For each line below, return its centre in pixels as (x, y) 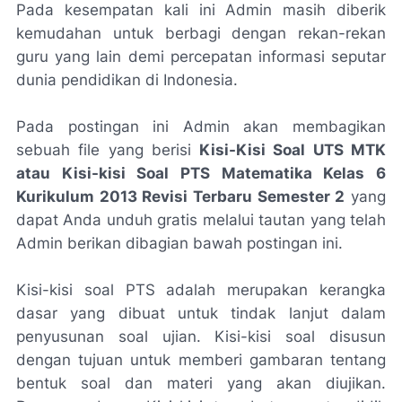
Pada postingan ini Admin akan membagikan (201, 127)
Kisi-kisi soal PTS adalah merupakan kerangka (201, 290)
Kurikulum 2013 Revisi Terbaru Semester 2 (181, 197)
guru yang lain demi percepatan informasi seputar (201, 57)
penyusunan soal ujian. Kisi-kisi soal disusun (201, 336)
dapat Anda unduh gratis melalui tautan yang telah (201, 220)
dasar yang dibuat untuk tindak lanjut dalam (201, 313)
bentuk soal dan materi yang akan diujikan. (201, 383)
